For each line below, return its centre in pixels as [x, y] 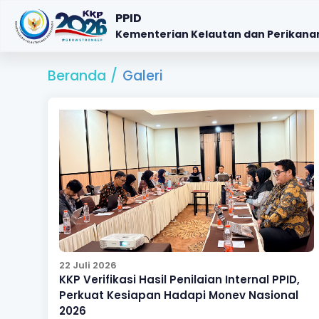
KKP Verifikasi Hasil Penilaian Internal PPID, [179, 280]
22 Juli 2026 [88, 266]
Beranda [77, 76]
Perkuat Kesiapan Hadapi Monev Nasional [178, 296]
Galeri [142, 76]
